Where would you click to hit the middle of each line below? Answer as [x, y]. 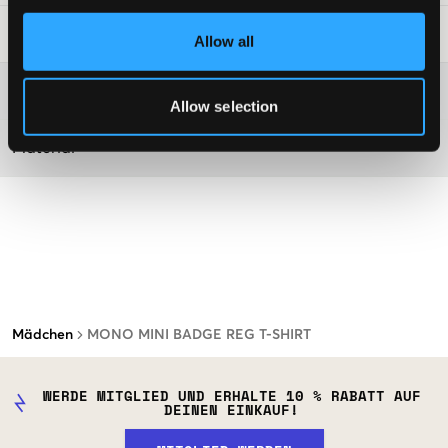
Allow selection [224, 106]
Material [43, 147]
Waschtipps [55, 33]
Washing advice [70, 90]
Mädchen [42, 334]
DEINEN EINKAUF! [232, 409]
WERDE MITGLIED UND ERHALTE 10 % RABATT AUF [231, 395]
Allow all [224, 41]
